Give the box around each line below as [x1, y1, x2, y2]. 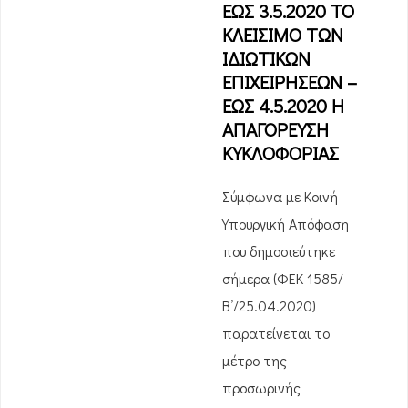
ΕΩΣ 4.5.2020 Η [222, 93, 344, 118]
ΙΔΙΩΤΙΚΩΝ [222, 46, 311, 71]
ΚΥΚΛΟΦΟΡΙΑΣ [222, 140, 339, 166]
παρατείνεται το [222, 323, 330, 342]
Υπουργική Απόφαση [222, 214, 349, 233]
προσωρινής [222, 378, 301, 397]
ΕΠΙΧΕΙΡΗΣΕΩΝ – [222, 69, 357, 95]
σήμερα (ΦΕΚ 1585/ [222, 269, 343, 288]
